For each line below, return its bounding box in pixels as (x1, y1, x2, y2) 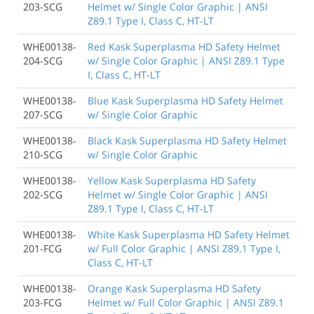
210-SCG (23, 147, 62, 161)
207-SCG (23, 107, 62, 121)
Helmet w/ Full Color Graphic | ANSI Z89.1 (88, 295, 284, 309)
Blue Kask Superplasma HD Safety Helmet (88, 93, 283, 107)
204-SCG (23, 53, 62, 67)
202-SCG (23, 187, 62, 201)
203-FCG (23, 295, 62, 309)
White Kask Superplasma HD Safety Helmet (88, 227, 289, 241)
